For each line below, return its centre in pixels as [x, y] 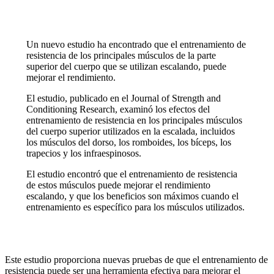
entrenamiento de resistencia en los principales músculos [134, 120]
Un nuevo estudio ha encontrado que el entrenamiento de [136, 44]
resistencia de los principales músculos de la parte [121, 55]
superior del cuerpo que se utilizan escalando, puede [126, 66]
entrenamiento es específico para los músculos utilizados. [135, 207]
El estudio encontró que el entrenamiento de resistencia [131, 174]
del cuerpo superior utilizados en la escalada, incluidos [130, 131]
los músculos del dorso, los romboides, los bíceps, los [128, 142]
